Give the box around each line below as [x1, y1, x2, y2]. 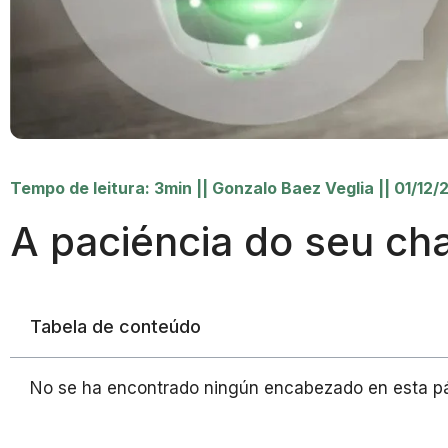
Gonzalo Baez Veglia [212, 178, 374, 199]
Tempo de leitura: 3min [10, 178, 192, 199]
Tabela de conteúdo [30, 316, 201, 338]
